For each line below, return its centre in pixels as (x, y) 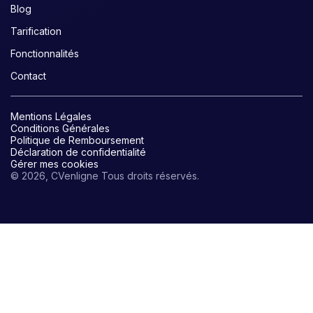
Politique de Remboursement (77, 140)
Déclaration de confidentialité (78, 152)
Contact (28, 76)
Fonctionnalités (45, 53)
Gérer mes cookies (54, 164)
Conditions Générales (60, 128)
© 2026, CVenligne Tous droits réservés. (105, 176)
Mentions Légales (51, 116)
